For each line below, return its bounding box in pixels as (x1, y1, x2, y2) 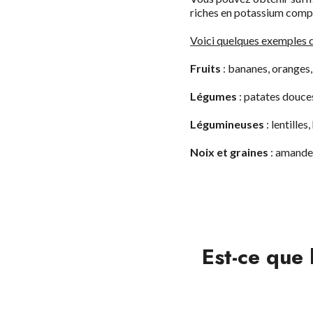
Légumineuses (190, 117, 264, 131)
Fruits (190, 61, 221, 75)
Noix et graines (190, 145, 268, 159)
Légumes (190, 89, 237, 103)
